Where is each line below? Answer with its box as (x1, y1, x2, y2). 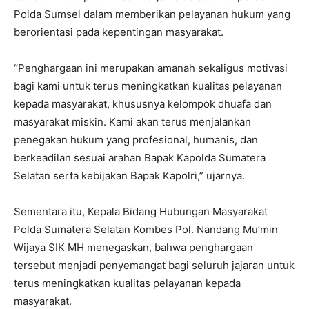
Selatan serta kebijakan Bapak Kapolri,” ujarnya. (14, 168, 245, 182)
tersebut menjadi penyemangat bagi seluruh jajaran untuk (14, 258, 295, 272)
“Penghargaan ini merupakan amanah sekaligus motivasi (14, 61, 288, 74)
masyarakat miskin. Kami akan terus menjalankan (14, 114, 251, 128)
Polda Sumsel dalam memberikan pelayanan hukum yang (14, 7, 290, 21)
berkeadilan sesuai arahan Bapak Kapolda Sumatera (14, 150, 266, 164)
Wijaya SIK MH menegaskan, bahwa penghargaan (14, 240, 253, 254)
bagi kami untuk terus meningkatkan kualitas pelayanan (14, 79, 282, 92)
